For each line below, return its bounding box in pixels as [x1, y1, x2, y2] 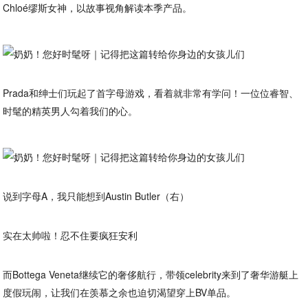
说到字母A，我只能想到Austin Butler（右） [3, 189, 190, 203]
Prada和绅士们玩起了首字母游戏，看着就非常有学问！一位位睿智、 [3, 86, 299, 100]
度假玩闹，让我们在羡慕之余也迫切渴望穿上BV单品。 [3, 285, 236, 299]
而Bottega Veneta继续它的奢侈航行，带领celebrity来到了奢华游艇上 [3, 267, 299, 281]
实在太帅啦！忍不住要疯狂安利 [3, 228, 138, 242]
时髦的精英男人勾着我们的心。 [3, 104, 138, 118]
